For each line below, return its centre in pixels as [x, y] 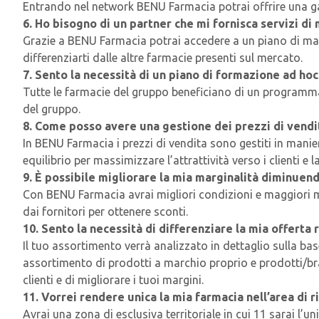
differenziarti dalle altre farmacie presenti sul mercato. [163, 58]
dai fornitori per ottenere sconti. [105, 212]
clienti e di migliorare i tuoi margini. [113, 280]
